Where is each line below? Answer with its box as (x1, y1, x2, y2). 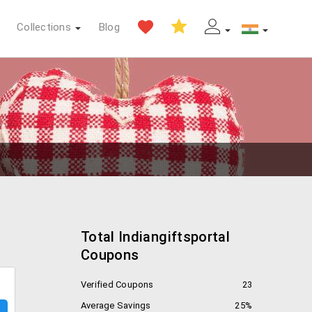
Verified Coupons (81, 279, 154, 290)
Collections (17, 20, 71, 33)
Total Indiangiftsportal (81, 228, 231, 245)
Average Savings (81, 300, 151, 311)
